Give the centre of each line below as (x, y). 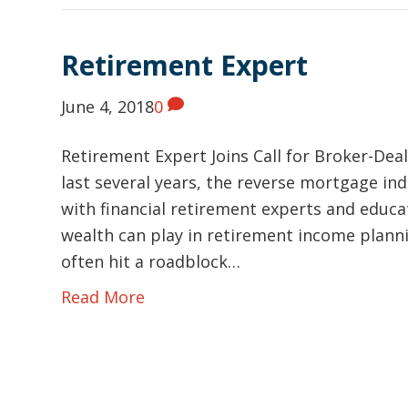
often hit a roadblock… (151, 261)
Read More (103, 297)
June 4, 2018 (108, 107)
